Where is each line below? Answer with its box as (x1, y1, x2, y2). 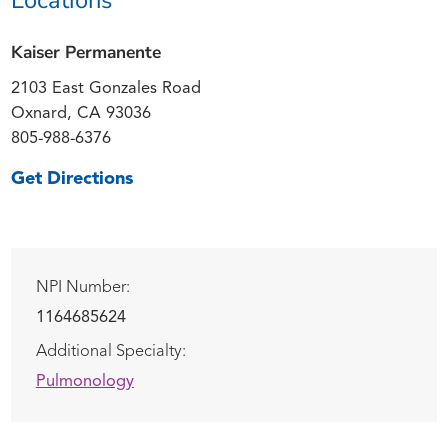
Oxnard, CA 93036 (11, 106, 152, 123)
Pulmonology (35, 374, 134, 391)
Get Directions (11, 170, 134, 190)
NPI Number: (35, 280, 130, 297)
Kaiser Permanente (11, 40, 162, 65)
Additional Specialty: (35, 344, 186, 361)
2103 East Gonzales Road (11, 81, 202, 98)
